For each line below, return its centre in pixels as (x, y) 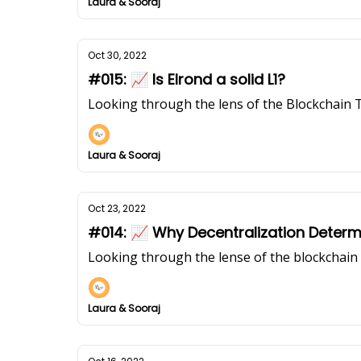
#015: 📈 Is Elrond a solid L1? (187, 79)
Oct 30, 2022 (117, 55)
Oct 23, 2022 (117, 208)
